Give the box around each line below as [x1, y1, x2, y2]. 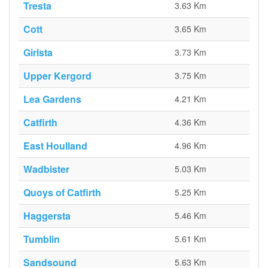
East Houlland [23, 139, 87, 153]
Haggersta [23, 209, 71, 223]
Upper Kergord [23, 69, 92, 83]
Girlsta [23, 45, 53, 59]
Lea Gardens [23, 92, 81, 106]
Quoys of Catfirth [23, 185, 101, 199]
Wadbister [23, 162, 69, 176]
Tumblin [23, 232, 60, 246]
